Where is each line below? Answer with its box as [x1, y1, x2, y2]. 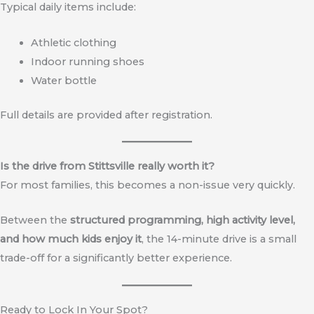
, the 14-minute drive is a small [142, 233, 296, 246]
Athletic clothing [30, 36, 116, 49]
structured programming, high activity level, [70, 214, 295, 227]
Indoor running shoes [30, 55, 144, 68]
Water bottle [30, 74, 97, 87]
